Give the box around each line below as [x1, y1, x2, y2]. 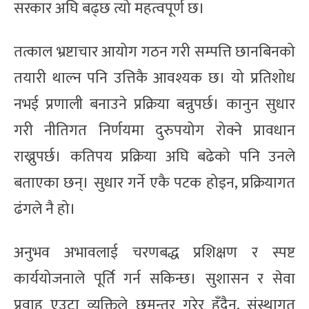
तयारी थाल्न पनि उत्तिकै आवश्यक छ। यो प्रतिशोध [14, 65, 295, 91]
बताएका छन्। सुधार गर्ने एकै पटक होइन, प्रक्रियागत [14, 170, 295, 196]
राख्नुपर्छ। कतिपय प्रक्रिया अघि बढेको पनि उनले [14, 143, 295, 170]
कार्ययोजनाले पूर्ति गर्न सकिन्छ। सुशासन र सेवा [14, 266, 295, 292]
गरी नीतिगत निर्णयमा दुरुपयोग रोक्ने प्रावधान [14, 117, 295, 143]
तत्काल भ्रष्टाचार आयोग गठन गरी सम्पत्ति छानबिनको [14, 39, 295, 65]
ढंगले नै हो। [14, 196, 76, 222]
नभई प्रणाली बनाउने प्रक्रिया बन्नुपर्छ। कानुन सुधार [14, 91, 295, 117]
